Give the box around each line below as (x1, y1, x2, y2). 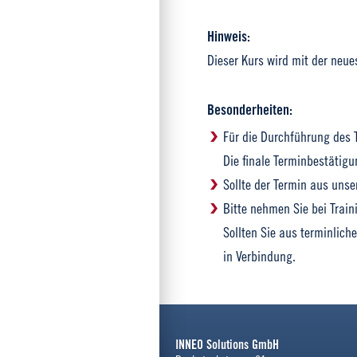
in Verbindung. (223, 248, 296, 265)
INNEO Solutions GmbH (175, 336, 279, 352)
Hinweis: (207, 27, 250, 45)
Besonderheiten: (207, 100, 292, 118)
